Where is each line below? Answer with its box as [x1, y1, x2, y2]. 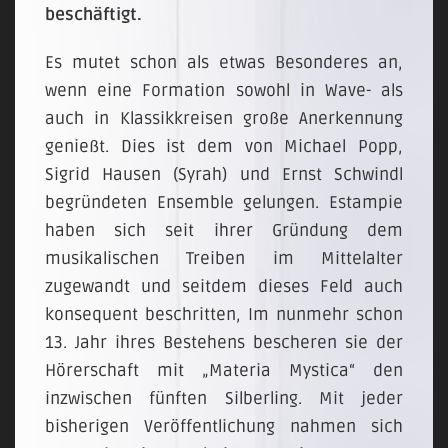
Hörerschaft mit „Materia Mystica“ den [45, 360, 403, 381]
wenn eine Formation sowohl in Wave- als [45, 80, 403, 101]
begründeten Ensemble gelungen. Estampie [45, 192, 403, 213]
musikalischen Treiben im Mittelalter [45, 248, 403, 269]
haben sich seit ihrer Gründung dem [45, 220, 403, 241]
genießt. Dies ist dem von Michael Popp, [45, 136, 403, 157]
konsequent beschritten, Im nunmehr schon [45, 304, 403, 325]
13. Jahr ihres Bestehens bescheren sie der [45, 332, 403, 353]
